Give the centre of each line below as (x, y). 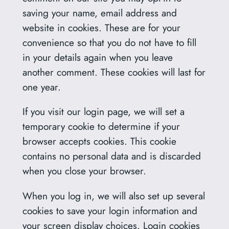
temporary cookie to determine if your (101, 127)
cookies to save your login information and (110, 210)
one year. (41, 87)
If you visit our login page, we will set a (103, 112)
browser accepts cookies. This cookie (99, 141)
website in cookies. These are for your (101, 28)
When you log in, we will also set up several (113, 196)
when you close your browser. (84, 171)
